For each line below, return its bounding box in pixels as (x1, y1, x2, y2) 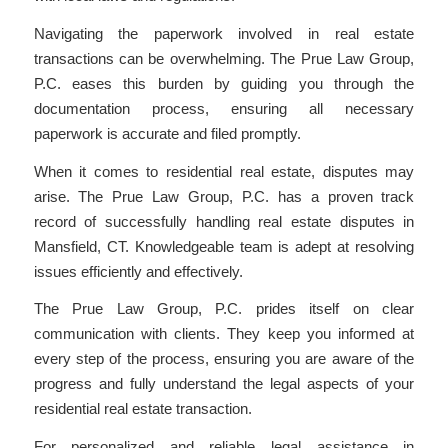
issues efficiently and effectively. (33, 262, 243, 280)
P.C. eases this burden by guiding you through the (33, 74, 415, 92)
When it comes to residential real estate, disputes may (33, 162, 415, 180)
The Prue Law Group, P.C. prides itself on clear (33, 300, 415, 318)
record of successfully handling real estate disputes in (33, 212, 415, 230)
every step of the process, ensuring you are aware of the (33, 350, 415, 368)
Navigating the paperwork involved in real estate (33, 24, 415, 42)
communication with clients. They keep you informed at (33, 325, 415, 343)
